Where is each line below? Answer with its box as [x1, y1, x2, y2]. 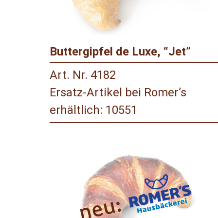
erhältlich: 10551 [50, 103, 137, 117]
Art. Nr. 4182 [50, 68, 116, 82]
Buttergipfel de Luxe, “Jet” [50, 45, 191, 59]
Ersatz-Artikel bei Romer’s [50, 86, 186, 100]
